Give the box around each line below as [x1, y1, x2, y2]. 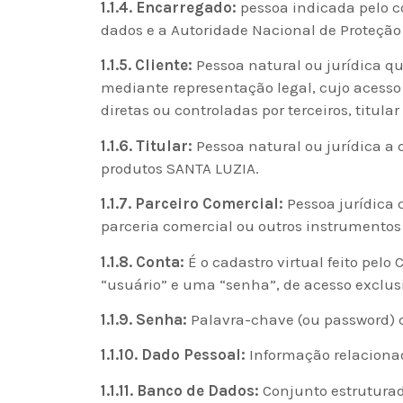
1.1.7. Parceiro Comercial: [101, 194, 283, 213]
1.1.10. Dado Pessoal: [101, 345, 246, 364]
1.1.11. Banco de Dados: [101, 381, 259, 399]
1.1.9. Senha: [101, 309, 187, 328]
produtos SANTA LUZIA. [101, 158, 259, 177]
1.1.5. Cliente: [101, 56, 193, 75]
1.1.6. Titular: [101, 136, 193, 155]
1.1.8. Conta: [101, 252, 184, 271]
